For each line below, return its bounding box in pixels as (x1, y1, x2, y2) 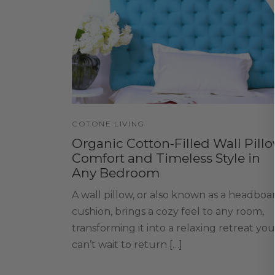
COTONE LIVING (72, 118, 145, 128)
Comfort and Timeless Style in (72, 150, 260, 166)
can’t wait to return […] (72, 238, 182, 250)
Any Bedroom (72, 165, 160, 180)
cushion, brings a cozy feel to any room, (72, 205, 264, 217)
